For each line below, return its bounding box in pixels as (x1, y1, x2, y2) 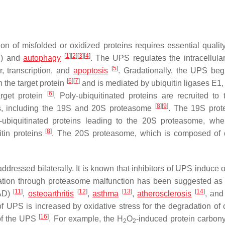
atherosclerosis (137, 189, 192, 198)
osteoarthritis (28, 189, 74, 198)
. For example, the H (49, 214, 124, 223)
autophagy (23, 54, 61, 62)
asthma (92, 189, 119, 198)
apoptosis (73, 66, 108, 75)
